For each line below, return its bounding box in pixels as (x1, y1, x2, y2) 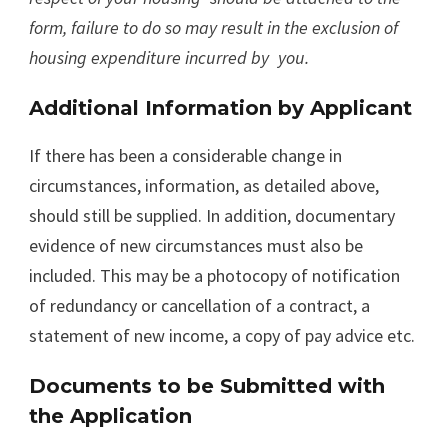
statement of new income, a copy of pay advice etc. (29, 323, 419, 347)
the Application (29, 403, 192, 428)
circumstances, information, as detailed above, (29, 173, 379, 197)
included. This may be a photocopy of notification (29, 263, 400, 287)
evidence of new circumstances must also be (29, 233, 363, 257)
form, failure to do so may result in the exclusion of (29, 15, 398, 39)
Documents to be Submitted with (29, 373, 385, 398)
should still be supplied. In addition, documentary (29, 203, 395, 227)
